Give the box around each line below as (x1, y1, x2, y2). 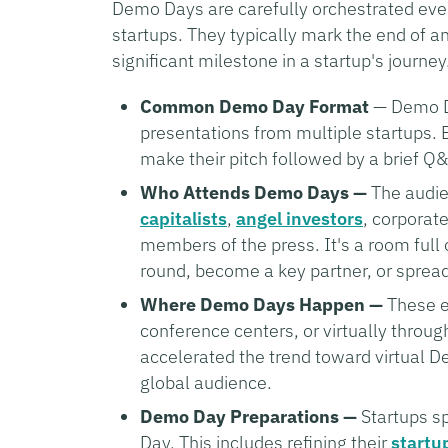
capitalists (140, 206, 227, 230)
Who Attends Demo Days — (140, 180, 367, 204)
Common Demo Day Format (140, 94, 369, 118)
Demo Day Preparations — (140, 404, 357, 428)
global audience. (140, 370, 272, 394)
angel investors (236, 206, 363, 230)
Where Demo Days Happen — (140, 292, 383, 316)
